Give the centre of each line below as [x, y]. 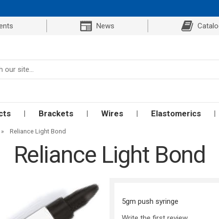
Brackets [56, 114]
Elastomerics [176, 114]
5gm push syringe [150, 202]
